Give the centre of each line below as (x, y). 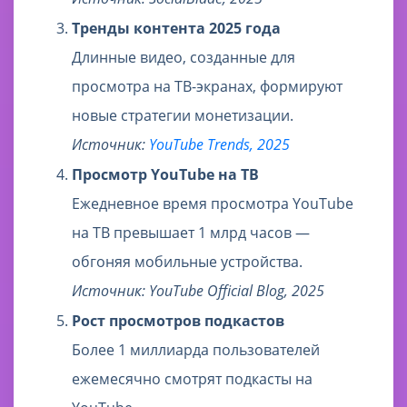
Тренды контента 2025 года (176, 29)
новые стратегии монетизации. (183, 116)
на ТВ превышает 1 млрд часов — (191, 233)
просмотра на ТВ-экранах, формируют (207, 87)
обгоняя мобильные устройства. (187, 262)
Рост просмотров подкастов (178, 321)
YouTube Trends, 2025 (219, 145)
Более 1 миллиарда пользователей (196, 350)
